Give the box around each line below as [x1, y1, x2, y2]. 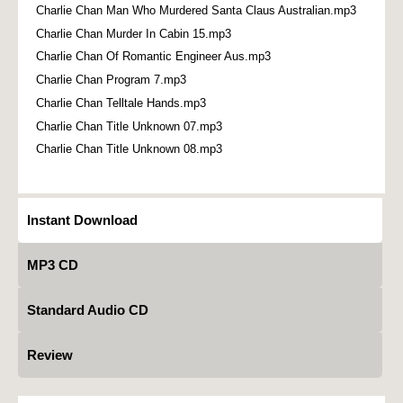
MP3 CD [26, 256, 78, 273]
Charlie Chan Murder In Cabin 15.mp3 [36, 26, 231, 40]
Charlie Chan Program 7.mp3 [36, 73, 186, 87]
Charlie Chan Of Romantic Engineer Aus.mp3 [36, 49, 271, 64]
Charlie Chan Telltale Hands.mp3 [36, 95, 206, 110]
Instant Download [26, 211, 138, 228]
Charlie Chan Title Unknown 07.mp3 [36, 119, 222, 133]
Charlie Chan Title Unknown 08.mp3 [36, 142, 222, 157]
